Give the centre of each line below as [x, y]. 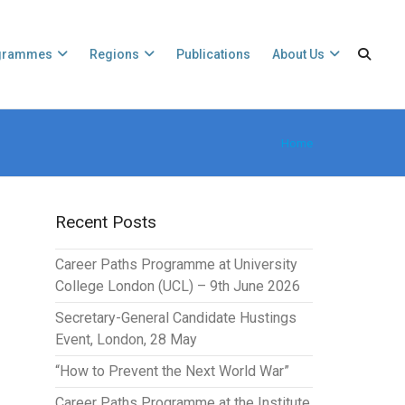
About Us [298, 54]
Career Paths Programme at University [176, 264]
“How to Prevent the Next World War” [172, 371]
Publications [213, 54]
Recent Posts [105, 222]
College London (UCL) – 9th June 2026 [177, 286]
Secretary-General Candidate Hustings [175, 318]
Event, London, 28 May [126, 339]
